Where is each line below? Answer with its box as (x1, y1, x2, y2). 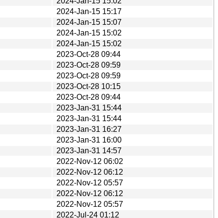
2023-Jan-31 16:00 (56, 135, 122, 144)
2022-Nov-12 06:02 (56, 157, 123, 165)
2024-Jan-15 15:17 (56, 7, 122, 16)
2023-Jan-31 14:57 (56, 146, 122, 155)
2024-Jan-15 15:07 (56, 18, 122, 26)
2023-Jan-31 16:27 (56, 125, 122, 133)
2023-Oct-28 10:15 (56, 82, 121, 91)
